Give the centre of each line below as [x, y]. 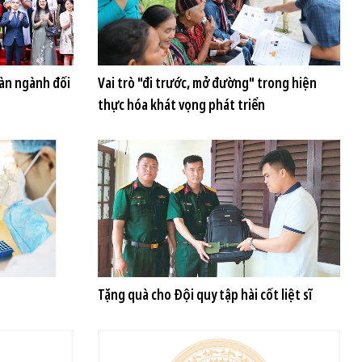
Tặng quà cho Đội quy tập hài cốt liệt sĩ [205, 294]
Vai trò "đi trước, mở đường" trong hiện [207, 82]
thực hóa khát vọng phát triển [181, 104]
